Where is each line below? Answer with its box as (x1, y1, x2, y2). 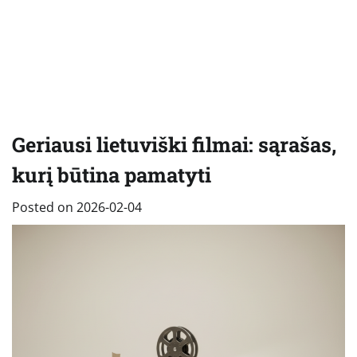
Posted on (12, 198, 76, 216)
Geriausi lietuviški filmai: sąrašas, (12, 130, 336, 158)
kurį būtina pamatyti (12, 160, 211, 188)
